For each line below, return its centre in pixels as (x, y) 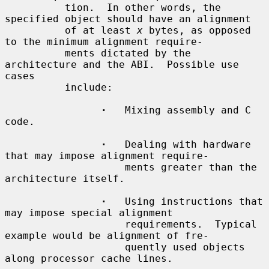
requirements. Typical (65, 224)
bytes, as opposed (197, 30)
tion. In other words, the (35, 7)
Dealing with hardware (179, 144)
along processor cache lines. (89, 258)
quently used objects (65, 247)
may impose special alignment (89, 213)
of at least (101, 30)
